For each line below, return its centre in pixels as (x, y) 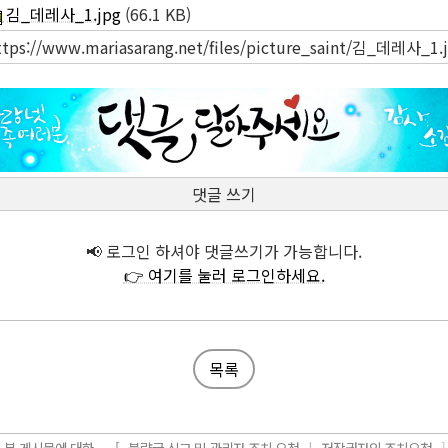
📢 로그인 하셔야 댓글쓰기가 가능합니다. (224, 251)
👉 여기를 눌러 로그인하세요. (224, 275)
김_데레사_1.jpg (61, 14)
